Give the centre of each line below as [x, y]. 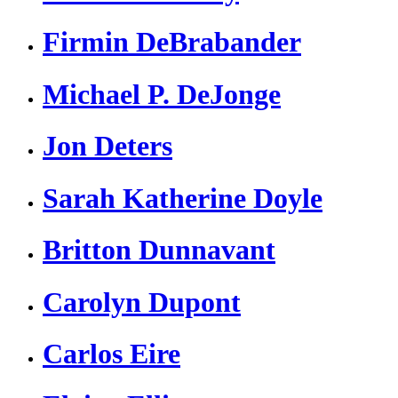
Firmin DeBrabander [172, 42]
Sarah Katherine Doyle [183, 198]
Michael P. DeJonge [162, 94]
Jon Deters [107, 146]
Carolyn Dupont [142, 302]
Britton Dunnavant [159, 250]
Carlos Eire [111, 353]
